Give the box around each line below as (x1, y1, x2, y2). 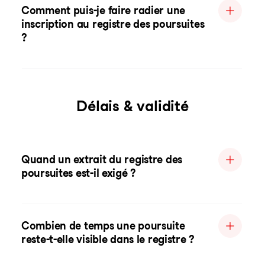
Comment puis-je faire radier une (21, 4, 186, 17)
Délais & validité (76, 97, 189, 115)
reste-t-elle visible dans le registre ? (21, 233, 195, 245)
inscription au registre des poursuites (21, 18, 205, 30)
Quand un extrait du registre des (21, 153, 183, 166)
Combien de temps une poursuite (21, 219, 185, 232)
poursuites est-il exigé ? (21, 167, 137, 179)
